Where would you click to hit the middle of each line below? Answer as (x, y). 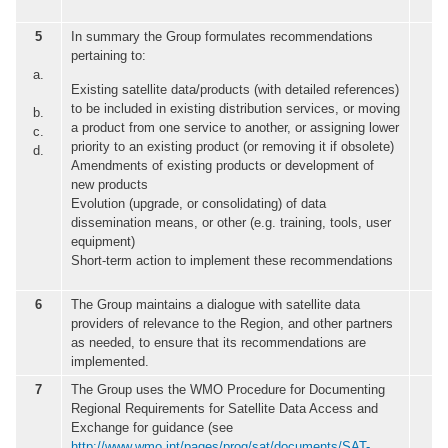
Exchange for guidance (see (152, 428)
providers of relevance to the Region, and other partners (232, 324)
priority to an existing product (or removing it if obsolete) (232, 147)
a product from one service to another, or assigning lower (235, 128)
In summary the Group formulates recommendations (222, 37)
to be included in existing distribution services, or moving (235, 109)
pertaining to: (108, 56)
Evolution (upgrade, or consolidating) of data (198, 204)
